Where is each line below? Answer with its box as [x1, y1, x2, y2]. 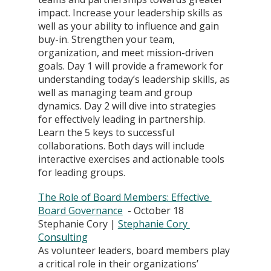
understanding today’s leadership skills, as [38, 73, 232, 87]
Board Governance [38, 204, 123, 218]
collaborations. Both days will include [38, 139, 207, 153]
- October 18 [122, 204, 184, 218]
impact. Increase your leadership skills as [38, 6, 225, 20]
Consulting [38, 230, 88, 244]
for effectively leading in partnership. [38, 113, 207, 126]
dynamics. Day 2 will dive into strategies [38, 99, 218, 113]
